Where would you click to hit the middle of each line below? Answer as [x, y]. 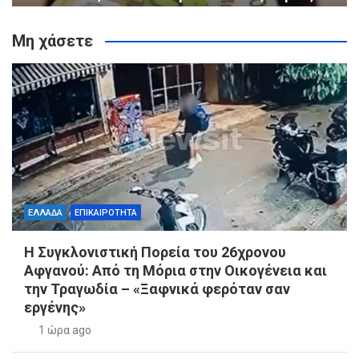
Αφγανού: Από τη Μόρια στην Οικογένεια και [175, 271]
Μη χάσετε [52, 41]
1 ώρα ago [65, 331]
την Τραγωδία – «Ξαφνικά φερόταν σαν [157, 289]
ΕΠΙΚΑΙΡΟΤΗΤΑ [106, 213]
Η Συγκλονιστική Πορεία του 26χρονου [155, 252]
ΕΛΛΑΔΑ [45, 213]
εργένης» [55, 308]
